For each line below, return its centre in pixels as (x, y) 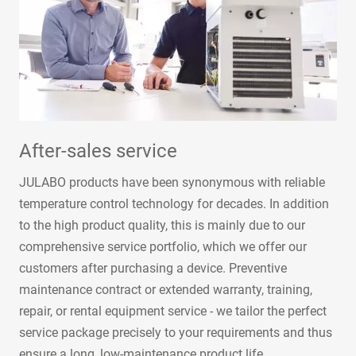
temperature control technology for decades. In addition (174, 203)
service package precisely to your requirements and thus (176, 332)
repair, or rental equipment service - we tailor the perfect (173, 311)
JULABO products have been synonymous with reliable (172, 182)
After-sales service (98, 151)
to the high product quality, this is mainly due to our (162, 225)
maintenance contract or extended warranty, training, (166, 289)
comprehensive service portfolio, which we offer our (163, 246)
